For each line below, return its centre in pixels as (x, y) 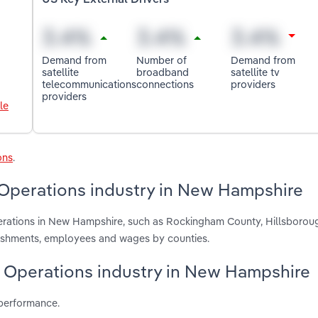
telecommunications (89, 84)
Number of (162, 60)
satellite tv (255, 72)
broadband (163, 72)
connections (165, 84)
